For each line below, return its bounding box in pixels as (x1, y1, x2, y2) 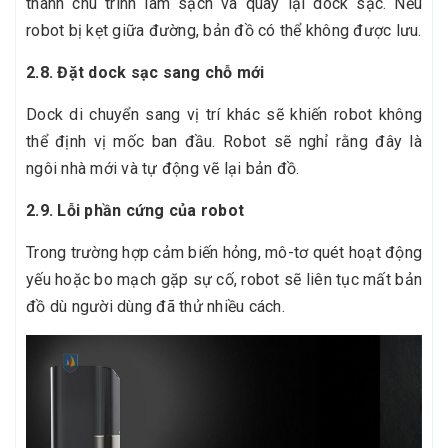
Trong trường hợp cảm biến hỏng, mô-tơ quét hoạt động (26, 243, 422, 263)
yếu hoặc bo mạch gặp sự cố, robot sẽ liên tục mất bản (26, 270, 422, 290)
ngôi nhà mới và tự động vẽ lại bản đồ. (26, 159, 300, 179)
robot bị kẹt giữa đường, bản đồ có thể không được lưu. (26, 21, 422, 41)
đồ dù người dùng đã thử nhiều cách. (26, 297, 285, 317)
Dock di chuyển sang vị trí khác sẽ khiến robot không (26, 105, 422, 125)
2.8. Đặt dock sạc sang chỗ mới (26, 63, 265, 83)
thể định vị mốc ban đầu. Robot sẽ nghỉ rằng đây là (26, 132, 422, 152)
